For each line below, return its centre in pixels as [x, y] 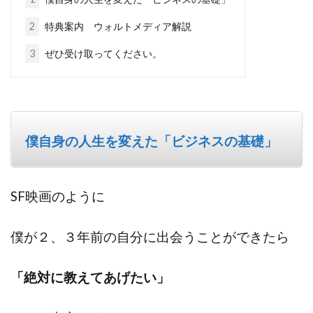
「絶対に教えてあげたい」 [90, 277]
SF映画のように [58, 196]
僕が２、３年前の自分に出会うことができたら [150, 236]
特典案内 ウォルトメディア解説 [117, 26]
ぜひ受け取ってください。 [103, 53]
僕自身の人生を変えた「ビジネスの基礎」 [151, 141]
